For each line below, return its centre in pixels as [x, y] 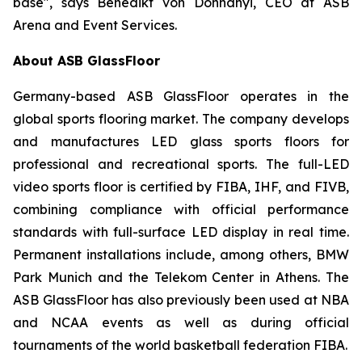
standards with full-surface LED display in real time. [181, 232]
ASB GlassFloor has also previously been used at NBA [181, 300]
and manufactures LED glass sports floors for [181, 141]
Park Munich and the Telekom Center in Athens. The [181, 277]
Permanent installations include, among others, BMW [181, 255]
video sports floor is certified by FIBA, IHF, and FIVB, [181, 187]
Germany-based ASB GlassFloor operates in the [181, 96]
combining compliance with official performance [181, 209]
